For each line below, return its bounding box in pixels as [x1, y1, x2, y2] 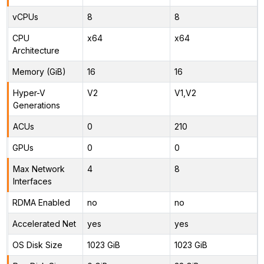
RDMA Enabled [12, 197, 70, 207]
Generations [12, 100, 60, 110]
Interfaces [12, 176, 52, 186]
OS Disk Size [12, 239, 62, 250]
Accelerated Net [12, 218, 76, 229]
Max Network [12, 163, 65, 174]
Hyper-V [12, 87, 45, 98]
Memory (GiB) [12, 66, 66, 77]
